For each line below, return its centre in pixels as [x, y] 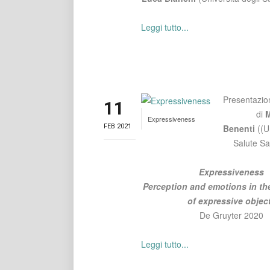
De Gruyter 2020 [232, 215]
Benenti [240, 128]
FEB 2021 [118, 126]
